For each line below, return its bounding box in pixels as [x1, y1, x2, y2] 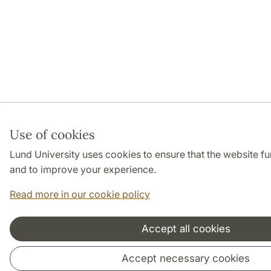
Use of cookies [10, 126, 95, 143]
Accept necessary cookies [122, 252, 250, 264]
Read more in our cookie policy [10, 188, 150, 200]
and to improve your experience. [10, 163, 156, 175]
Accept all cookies [141, 223, 230, 235]
